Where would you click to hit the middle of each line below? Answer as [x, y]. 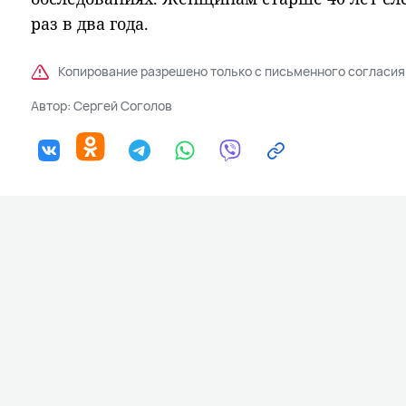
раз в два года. [90, 24]
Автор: [52, 106]
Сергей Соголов [123, 106]
